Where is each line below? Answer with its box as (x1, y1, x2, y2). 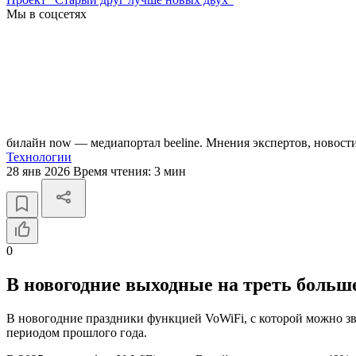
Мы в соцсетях (6, 7, 87, 21)
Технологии (6, 150, 72, 164)
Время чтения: (73, 164, 154, 178)
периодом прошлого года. (6, 325, 147, 339)
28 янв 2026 (6, 164, 73, 178)
